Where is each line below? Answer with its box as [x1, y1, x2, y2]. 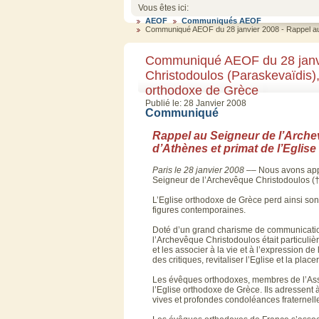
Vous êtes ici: [138, 2, 189, 13]
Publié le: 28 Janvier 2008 [145, 98, 246, 108]
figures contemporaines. [152, 204, 246, 215]
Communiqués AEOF [182, 16, 261, 25]
